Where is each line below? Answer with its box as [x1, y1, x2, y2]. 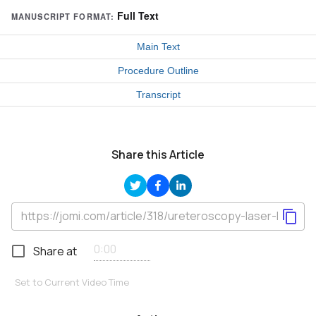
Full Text [117, 8, 159, 23]
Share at [33, 243, 77, 259]
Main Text [136, 40, 180, 52]
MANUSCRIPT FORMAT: [11, 10, 115, 22]
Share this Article [111, 146, 205, 162]
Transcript [135, 88, 181, 100]
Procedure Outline [117, 64, 199, 76]
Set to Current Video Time [15, 275, 129, 288]
